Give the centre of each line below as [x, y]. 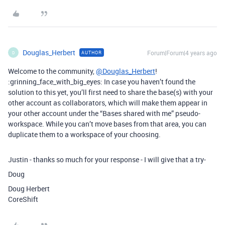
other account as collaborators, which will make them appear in [108, 103]
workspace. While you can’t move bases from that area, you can [107, 124]
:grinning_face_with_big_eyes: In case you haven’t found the [102, 82]
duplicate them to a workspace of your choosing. [84, 134]
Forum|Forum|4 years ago [182, 53]
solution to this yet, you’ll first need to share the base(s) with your [110, 92]
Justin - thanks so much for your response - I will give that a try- [107, 159]
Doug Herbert [29, 189]
